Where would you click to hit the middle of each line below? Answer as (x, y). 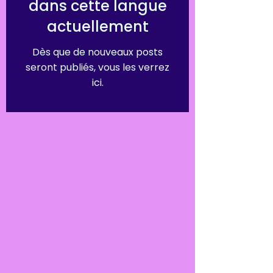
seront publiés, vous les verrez (97, 67)
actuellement (97, 26)
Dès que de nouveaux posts (97, 52)
